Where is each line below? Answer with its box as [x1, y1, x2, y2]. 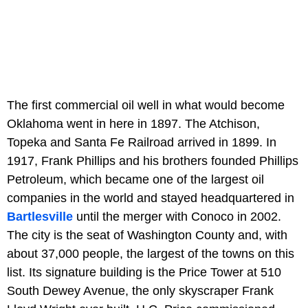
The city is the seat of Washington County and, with [7, 228, 287, 242]
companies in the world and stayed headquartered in [7, 190, 294, 205]
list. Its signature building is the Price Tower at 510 [7, 265, 281, 279]
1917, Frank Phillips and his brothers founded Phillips [7, 153, 298, 168]
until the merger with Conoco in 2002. [73, 209, 281, 223]
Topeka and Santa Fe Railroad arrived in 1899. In [7, 135, 276, 149]
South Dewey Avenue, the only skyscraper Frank [7, 283, 274, 298]
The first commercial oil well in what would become [7, 98, 285, 112]
